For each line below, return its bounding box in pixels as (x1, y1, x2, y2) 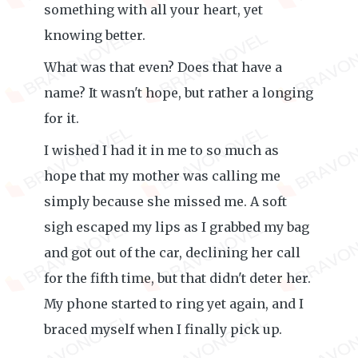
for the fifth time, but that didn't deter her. (44, 270, 311, 286)
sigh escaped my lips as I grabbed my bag (44, 219, 309, 235)
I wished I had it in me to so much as (44, 142, 279, 158)
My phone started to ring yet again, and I (44, 296, 304, 312)
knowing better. (44, 27, 145, 43)
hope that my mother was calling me (44, 168, 280, 184)
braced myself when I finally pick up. (44, 321, 282, 337)
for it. (44, 110, 79, 126)
